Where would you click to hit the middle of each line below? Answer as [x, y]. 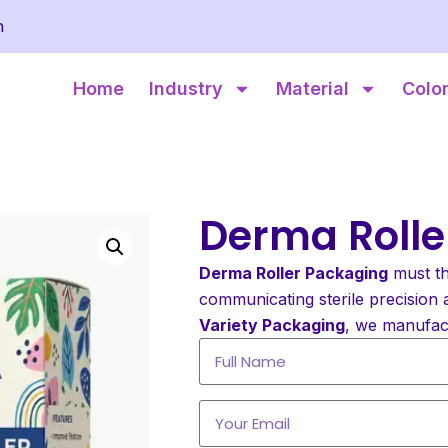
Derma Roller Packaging [293, 272]
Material [312, 88]
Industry [186, 88]
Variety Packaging [272, 324]
